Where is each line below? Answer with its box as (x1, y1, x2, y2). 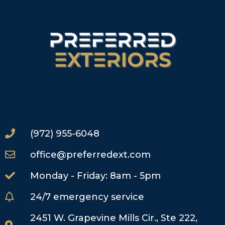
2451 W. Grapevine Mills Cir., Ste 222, (30, 212, 197, 224)
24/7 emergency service (30, 191, 144, 203)
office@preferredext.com (30, 149, 151, 161)
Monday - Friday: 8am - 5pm (30, 170, 161, 182)
